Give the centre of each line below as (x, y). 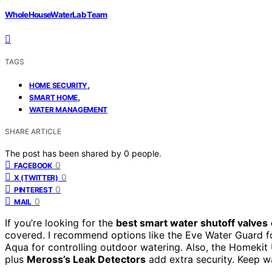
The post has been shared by (64, 153)
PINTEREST (33, 189)
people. (147, 153)
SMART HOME (53, 97)
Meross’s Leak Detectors (86, 259)
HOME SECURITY (59, 85)
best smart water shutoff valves (192, 223)
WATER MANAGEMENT (69, 109)
